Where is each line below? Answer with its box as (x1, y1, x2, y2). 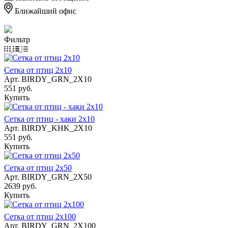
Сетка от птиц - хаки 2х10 (4, 114, 95, 123)
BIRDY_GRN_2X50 (21, 172, 92, 181)
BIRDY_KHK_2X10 (21, 123, 92, 132)
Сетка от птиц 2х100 (4, 212, 76, 221)
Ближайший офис (13, 6, 76, 15)
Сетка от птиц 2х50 (4, 163, 72, 172)
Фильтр (4, 35, 30, 44)
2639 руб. (4, 181, 37, 190)
